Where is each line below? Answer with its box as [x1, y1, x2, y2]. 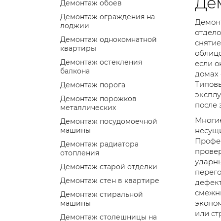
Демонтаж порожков [60, 94, 137, 103]
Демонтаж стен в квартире [60, 176, 159, 185]
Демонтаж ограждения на [60, 12, 155, 21]
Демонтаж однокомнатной [60, 35, 157, 44]
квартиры [60, 43, 96, 53]
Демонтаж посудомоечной [60, 116, 157, 126]
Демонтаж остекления [60, 57, 142, 67]
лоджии [60, 21, 89, 30]
